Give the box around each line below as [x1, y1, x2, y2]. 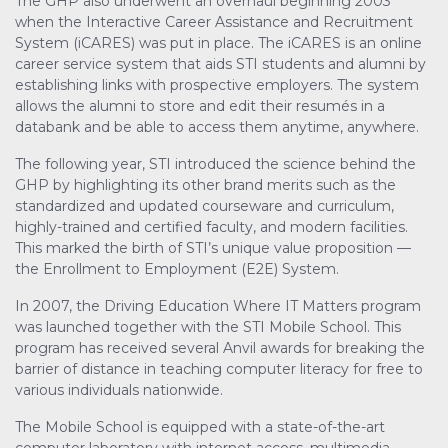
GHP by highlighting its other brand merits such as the [15, 176, 396, 195]
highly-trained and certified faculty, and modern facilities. [15, 218, 408, 237]
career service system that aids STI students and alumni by [15, 55, 426, 74]
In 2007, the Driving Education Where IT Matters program [15, 297, 421, 316]
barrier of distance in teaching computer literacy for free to [15, 360, 423, 379]
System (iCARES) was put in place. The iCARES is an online [15, 34, 422, 53]
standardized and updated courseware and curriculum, [15, 197, 394, 216]
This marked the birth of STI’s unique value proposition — [15, 239, 411, 258]
